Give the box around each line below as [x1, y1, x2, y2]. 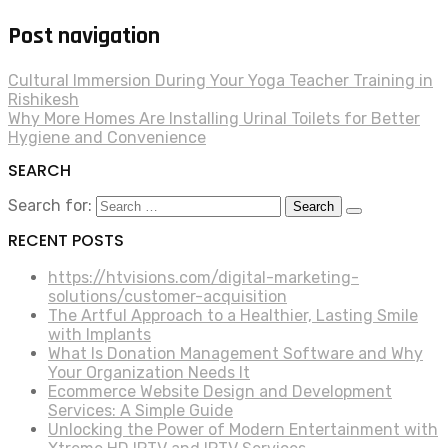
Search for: [8, 195, 92, 215]
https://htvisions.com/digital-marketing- [48, 268, 359, 288]
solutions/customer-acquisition [48, 287, 287, 307]
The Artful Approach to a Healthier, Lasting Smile [48, 306, 418, 326]
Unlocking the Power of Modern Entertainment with [48, 420, 438, 440]
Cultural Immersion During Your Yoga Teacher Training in [8, 71, 433, 91]
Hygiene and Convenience [8, 128, 206, 148]
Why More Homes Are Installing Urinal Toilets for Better [8, 109, 420, 129]
